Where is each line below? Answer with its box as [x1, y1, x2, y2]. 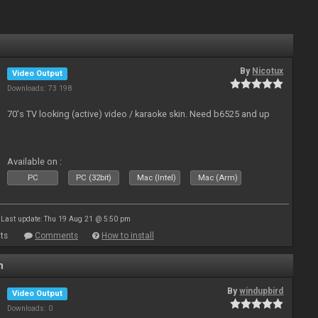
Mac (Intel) [137, 173, 177, 182]
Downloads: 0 [7, 304, 53, 313]
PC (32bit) [76, 173, 112, 182]
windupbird [239, 286, 284, 296]
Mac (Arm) [198, 173, 238, 182]
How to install [102, 231, 154, 241]
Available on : [7, 156, 62, 167]
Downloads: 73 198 [7, 84, 72, 93]
